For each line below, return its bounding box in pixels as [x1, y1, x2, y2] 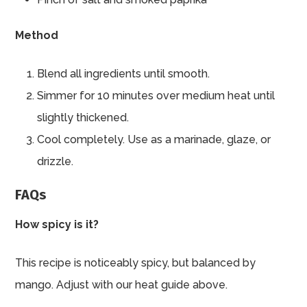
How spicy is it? [15, 218, 99, 232]
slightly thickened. [37, 111, 130, 125]
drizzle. [37, 155, 74, 169]
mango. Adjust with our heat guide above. [15, 278, 228, 292]
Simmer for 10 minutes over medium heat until [37, 89, 275, 103]
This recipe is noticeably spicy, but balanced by [15, 256, 256, 270]
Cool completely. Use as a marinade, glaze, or [37, 133, 271, 147]
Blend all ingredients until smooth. [37, 67, 210, 81]
